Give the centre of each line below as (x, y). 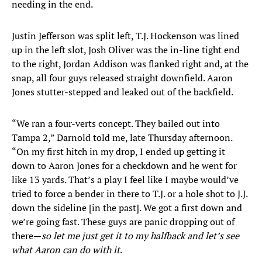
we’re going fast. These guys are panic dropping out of (123, 222)
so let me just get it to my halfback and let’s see (140, 236)
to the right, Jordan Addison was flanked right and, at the (130, 64)
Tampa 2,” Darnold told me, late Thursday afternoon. (122, 138)
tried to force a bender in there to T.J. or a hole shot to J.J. (130, 194)
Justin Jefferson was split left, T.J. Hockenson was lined (125, 36)
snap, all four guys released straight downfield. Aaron (122, 78)
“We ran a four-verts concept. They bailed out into (116, 124)
